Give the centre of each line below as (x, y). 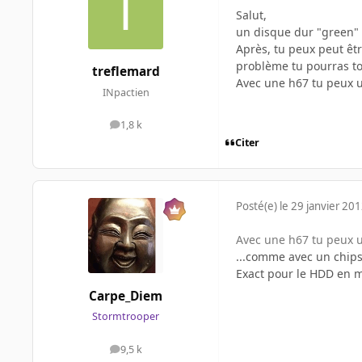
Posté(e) (258, 206)
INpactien (126, 92)
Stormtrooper (126, 317)
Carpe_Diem (126, 297)
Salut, (251, 15)
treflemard (126, 72)
